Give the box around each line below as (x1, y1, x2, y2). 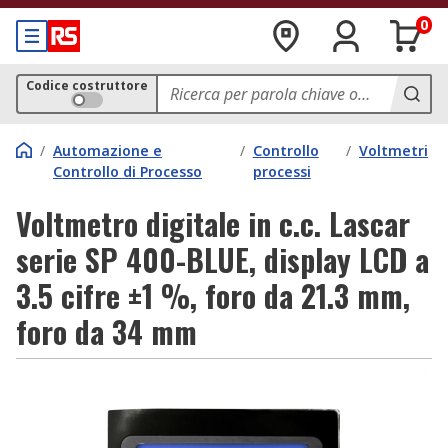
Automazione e (53, 141, 162, 160)
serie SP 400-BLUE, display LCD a (16, 237, 429, 282)
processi (252, 162, 311, 181)
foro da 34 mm (16, 309, 197, 354)
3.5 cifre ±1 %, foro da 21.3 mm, (16, 273, 410, 318)
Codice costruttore (26, 77, 148, 94)
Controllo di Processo (53, 162, 202, 181)
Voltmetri (359, 141, 428, 160)
